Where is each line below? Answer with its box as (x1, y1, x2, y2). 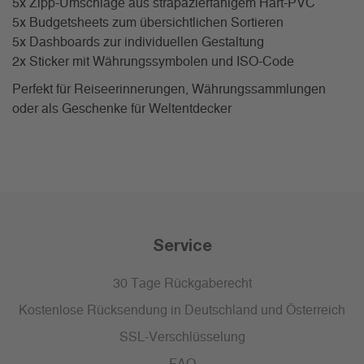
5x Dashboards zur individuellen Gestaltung (12, 36, 264, 50)
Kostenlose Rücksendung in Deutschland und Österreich (19, 304, 345, 318)
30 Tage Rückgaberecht (112, 277, 252, 291)
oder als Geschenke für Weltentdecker (12, 102, 232, 116)
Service (152, 235, 212, 255)
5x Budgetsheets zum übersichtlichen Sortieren (12, 16, 284, 30)
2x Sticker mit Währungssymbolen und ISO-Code (12, 55, 294, 69)
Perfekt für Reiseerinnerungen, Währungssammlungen (12, 83, 326, 97)
